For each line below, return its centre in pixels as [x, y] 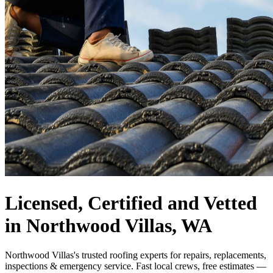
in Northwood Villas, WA [108, 225]
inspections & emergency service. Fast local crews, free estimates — [136, 266]
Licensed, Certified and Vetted [131, 203]
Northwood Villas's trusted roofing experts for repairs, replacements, [136, 255]
